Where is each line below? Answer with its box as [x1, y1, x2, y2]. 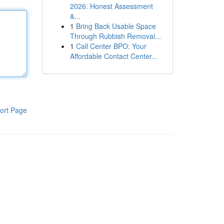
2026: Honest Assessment [69, 1, 153, 11]
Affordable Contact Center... [69, 51, 157, 61]
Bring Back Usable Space [75, 21, 156, 31]
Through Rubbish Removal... [69, 31, 161, 41]
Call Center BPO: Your [75, 41, 146, 51]
